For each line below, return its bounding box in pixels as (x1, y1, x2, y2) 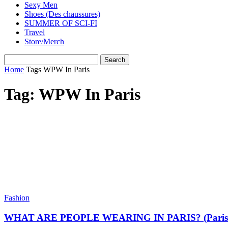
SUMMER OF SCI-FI (24, 19, 97, 27)
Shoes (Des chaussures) (24, 10, 100, 18)
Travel (24, 28, 45, 37)
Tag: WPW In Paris (4, 85, 140, 104)
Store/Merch (24, 37, 64, 46)
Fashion (4, 193, 30, 202)
